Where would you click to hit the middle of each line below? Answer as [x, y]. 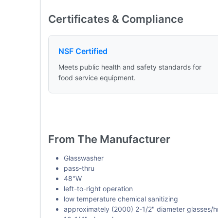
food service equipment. [97, 77]
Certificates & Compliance [116, 19]
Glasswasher [83, 158]
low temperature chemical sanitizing [121, 199]
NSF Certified [83, 51]
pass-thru [79, 168]
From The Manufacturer [109, 139]
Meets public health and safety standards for [130, 67]
